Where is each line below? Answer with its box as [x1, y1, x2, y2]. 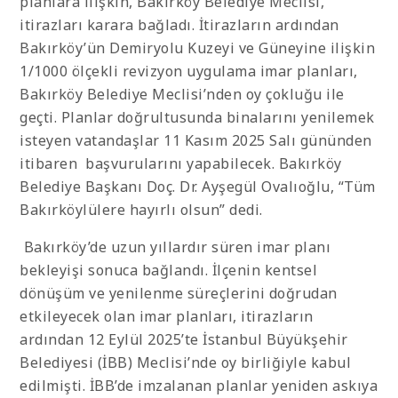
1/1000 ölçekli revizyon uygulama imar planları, [20, 61, 358, 82]
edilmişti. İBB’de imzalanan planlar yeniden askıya [20, 376, 378, 396]
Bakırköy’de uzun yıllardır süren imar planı [20, 237, 330, 258]
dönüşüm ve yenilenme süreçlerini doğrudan [20, 283, 338, 304]
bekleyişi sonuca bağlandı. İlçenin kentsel [20, 260, 317, 281]
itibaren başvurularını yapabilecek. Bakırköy [20, 154, 342, 174]
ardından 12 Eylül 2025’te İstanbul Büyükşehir [20, 330, 348, 350]
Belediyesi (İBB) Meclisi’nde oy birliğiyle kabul [20, 353, 351, 373]
